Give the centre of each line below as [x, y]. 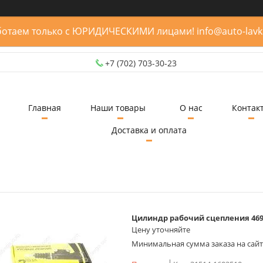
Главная [44, 108]
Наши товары [118, 108]
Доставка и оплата [149, 130]
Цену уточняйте [161, 230]
